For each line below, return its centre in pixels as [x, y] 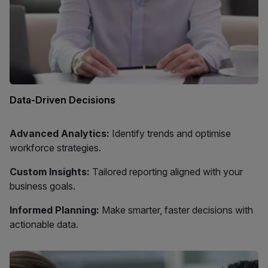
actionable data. [44, 225]
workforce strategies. [55, 148]
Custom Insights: [50, 172]
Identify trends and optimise [170, 134]
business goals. [42, 186]
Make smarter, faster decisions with [176, 210]
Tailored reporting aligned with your [166, 172]
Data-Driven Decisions [63, 100]
